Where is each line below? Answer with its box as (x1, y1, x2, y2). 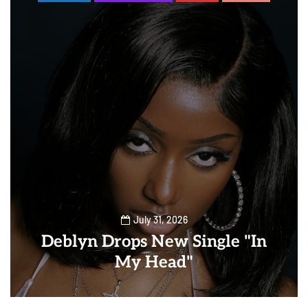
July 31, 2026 (133, 214, 188, 225)
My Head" (115, 252, 193, 272)
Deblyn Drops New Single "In (41, 232, 267, 252)
